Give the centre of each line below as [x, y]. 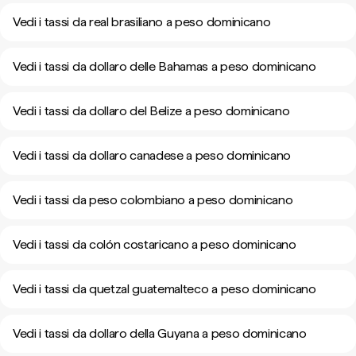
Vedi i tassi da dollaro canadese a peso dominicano [152, 155]
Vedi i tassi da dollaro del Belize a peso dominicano [151, 111]
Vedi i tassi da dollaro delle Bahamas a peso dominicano [164, 66]
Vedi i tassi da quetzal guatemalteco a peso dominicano [164, 289]
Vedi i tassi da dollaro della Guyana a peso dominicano [160, 333]
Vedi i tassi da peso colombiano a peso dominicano [153, 200]
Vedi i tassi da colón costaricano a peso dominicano [155, 244]
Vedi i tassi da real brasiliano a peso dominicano [142, 22]
